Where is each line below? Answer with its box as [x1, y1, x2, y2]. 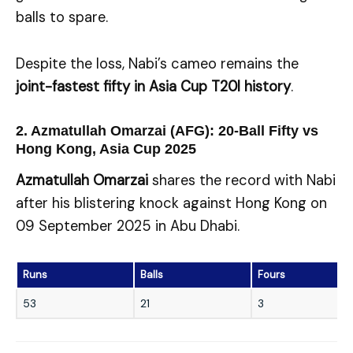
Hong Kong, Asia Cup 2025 [16, 139, 196, 157]
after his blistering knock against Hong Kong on [16, 194, 327, 214]
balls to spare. [16, 8, 108, 28]
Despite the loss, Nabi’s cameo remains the [16, 54, 299, 73]
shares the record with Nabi [148, 171, 336, 191]
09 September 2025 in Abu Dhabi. [16, 217, 240, 236]
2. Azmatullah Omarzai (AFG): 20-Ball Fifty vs [16, 121, 318, 139]
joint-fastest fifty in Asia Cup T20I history [16, 76, 291, 96]
